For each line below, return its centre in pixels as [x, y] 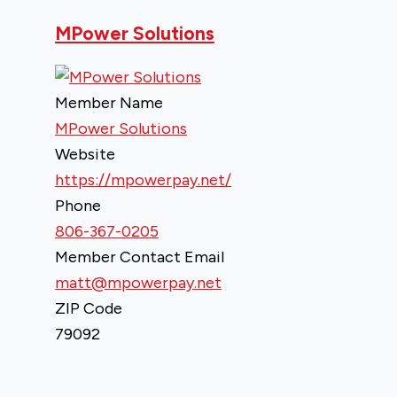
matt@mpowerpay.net [138, 282]
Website [85, 154]
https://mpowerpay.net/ [143, 179]
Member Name [109, 102]
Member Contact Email [140, 257]
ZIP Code [89, 308]
